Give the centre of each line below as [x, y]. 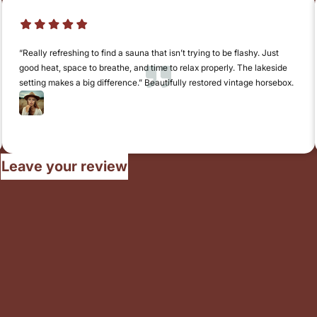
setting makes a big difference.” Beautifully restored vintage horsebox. [156, 82]
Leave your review [65, 166]
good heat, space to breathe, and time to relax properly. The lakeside [153, 67]
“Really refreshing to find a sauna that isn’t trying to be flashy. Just [149, 52]
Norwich [60, 120]
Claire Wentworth [91, 108]
